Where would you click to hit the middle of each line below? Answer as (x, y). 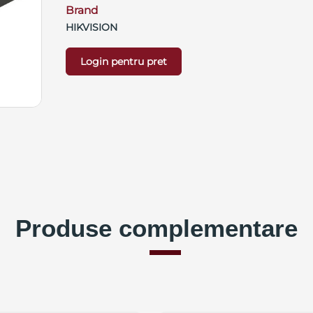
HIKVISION (91, 27)
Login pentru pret (123, 61)
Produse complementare (156, 228)
